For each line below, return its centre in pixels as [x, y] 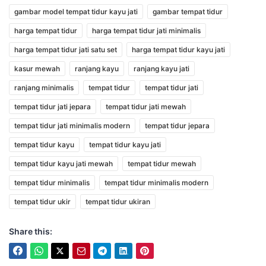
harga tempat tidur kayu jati [178, 50]
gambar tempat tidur [188, 12]
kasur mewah [37, 69]
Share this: [31, 232]
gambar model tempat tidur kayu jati [76, 12]
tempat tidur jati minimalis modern [72, 126]
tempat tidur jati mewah [146, 107]
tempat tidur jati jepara [53, 107]
